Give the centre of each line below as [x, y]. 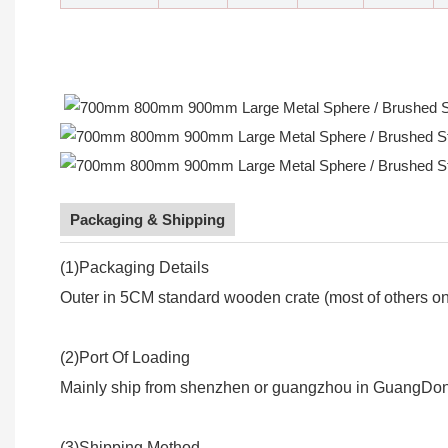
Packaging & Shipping [147, 220]
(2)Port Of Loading [125, 358]
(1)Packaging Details [134, 268]
